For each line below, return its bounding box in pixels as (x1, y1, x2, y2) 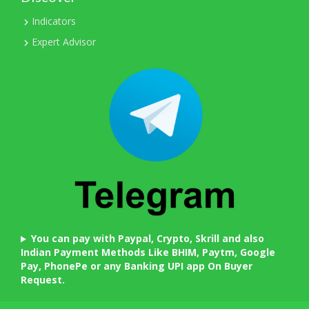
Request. (21, 273, 65, 287)
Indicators (32, 14, 76, 28)
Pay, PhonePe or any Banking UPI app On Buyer (21, 259, 252, 273)
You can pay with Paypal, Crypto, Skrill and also (30, 232, 264, 246)
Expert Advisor (32, 34, 96, 48)
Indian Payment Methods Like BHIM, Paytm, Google (21, 246, 275, 259)
